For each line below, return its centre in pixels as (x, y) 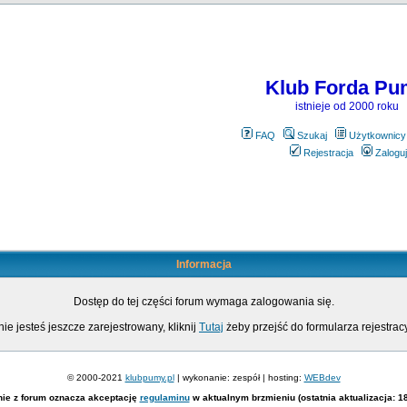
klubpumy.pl (149, 377)
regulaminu (164, 397)
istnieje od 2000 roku (347, 106)
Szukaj (312, 135)
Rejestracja (328, 153)
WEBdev (322, 377)
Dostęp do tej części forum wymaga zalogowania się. (203, 302)
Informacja (203, 264)
